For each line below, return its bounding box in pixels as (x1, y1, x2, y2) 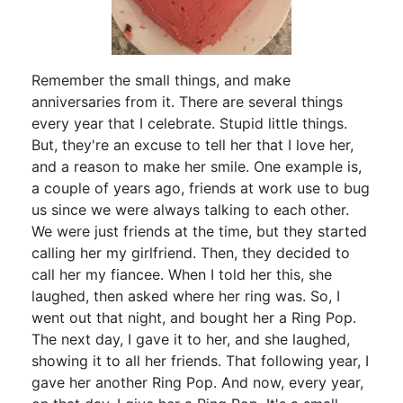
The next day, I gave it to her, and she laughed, (31, 329, 350, 348)
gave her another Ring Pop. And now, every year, (31, 372, 363, 391)
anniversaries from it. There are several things (31, 92, 343, 111)
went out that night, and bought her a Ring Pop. (31, 308, 356, 327)
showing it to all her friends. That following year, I (31, 351, 369, 370)
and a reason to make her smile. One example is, (31, 157, 362, 175)
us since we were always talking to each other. (31, 200, 349, 219)
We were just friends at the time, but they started (31, 221, 367, 240)
